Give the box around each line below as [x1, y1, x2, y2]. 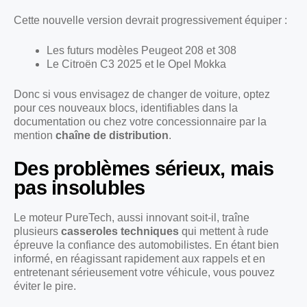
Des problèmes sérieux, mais [14, 157, 274, 180]
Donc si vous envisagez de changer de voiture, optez [14, 88, 270, 100]
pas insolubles [14, 176, 145, 199]
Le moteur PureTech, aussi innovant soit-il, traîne [14, 211, 249, 223]
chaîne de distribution [56, 129, 169, 141]
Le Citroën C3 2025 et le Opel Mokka [47, 58, 226, 70]
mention [14, 129, 56, 141]
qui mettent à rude [179, 225, 269, 237]
